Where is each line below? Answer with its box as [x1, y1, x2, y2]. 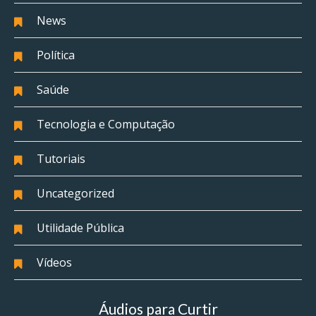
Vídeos [37, 255, 72, 271]
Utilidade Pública [37, 220, 124, 236]
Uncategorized [37, 186, 114, 202]
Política [37, 47, 75, 63]
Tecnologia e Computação [37, 116, 175, 133]
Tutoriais [37, 151, 85, 167]
